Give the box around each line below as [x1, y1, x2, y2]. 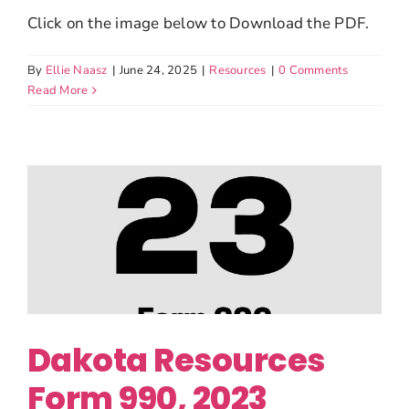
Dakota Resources [27, 338, 325, 383]
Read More [27, 82, 89, 100]
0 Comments [278, 62, 349, 79]
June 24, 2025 [119, 62, 198, 79]
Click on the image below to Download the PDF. [27, 13, 370, 35]
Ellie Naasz [45, 62, 108, 79]
